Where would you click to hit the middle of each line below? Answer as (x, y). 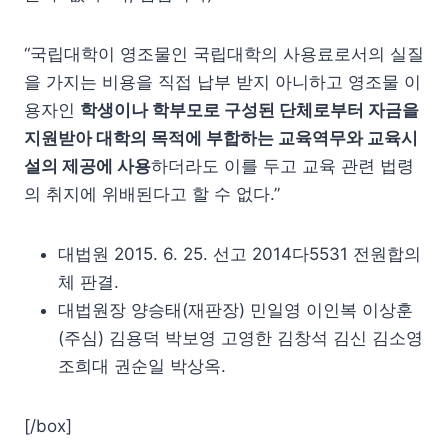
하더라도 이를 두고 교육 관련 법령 (282, 166)
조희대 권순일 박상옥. (142, 366)
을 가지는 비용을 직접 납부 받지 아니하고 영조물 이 (222, 82)
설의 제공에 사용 (87, 166)
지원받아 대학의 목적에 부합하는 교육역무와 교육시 (221, 138)
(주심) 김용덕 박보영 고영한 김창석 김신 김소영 (240, 338)
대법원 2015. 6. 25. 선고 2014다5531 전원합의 (239, 254)
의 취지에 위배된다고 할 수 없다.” (152, 194)
